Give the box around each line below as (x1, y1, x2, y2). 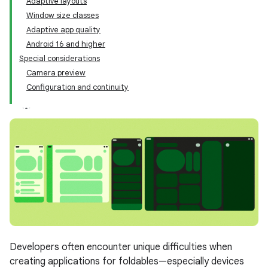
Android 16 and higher (26, 39, 105, 49)
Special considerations (19, 53, 100, 63)
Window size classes (26, 10, 99, 20)
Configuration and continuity (26, 82, 129, 92)
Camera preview (26, 68, 86, 78)
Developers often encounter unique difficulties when (10, 240, 232, 253)
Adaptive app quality (26, 25, 100, 35)
